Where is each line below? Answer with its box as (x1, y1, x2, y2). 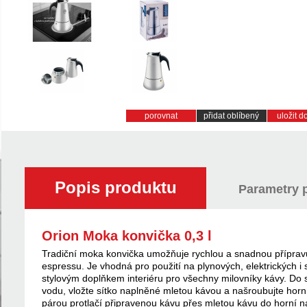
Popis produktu (54, 178, 177, 197)
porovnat (144, 111, 177, 121)
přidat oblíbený (204, 111, 259, 121)
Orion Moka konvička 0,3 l (42, 228, 212, 243)
